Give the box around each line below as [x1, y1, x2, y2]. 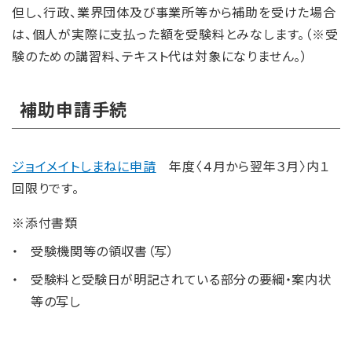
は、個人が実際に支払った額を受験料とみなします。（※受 [12, 24, 339, 44]
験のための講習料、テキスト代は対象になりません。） [12, 46, 308, 66]
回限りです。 [12, 178, 79, 197]
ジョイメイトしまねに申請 [12, 156, 156, 175]
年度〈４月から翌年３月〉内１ [156, 156, 330, 175]
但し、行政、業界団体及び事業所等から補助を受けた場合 [12, 2, 336, 22]
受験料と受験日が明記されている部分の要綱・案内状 [31, 269, 332, 288]
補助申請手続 [20, 95, 128, 121]
